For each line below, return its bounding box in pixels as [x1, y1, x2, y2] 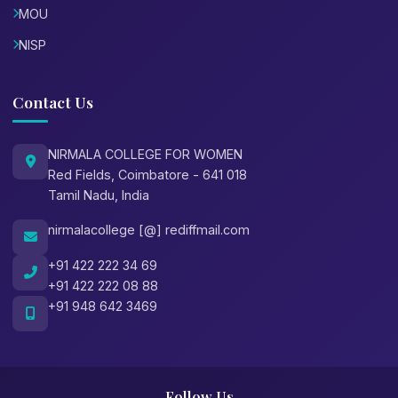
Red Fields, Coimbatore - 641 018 [48, 166, 247, 182]
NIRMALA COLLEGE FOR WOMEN [48, 146, 243, 162]
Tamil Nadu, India [48, 187, 149, 203]
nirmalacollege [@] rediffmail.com [48, 221, 250, 237]
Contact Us [12, 91, 93, 112]
